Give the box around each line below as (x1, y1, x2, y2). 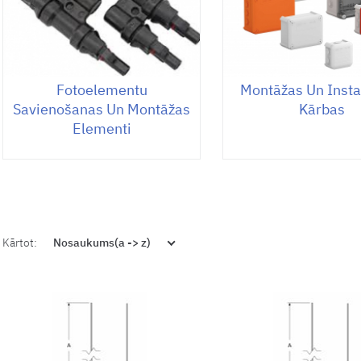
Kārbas (298, 99, 345, 118)
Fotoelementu (56, 80, 147, 99)
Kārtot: (2, 234, 37, 250)
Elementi (72, 118, 131, 138)
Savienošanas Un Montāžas (13, 99, 191, 118)
